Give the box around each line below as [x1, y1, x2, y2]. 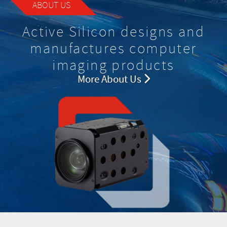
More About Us [77, 72, 143, 86]
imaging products [52, 56, 175, 74]
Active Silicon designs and [22, 22, 205, 41]
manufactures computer [30, 39, 197, 58]
